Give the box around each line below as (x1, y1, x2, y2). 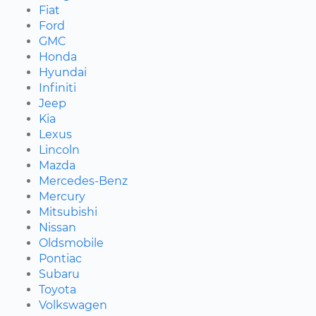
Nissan (39, 220, 76, 234)
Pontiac (39, 251, 82, 265)
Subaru (39, 267, 80, 281)
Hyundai (39, 65, 87, 79)
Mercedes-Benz (39, 174, 128, 188)
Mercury (39, 189, 85, 203)
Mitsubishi (39, 205, 97, 219)
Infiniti (39, 80, 76, 95)
